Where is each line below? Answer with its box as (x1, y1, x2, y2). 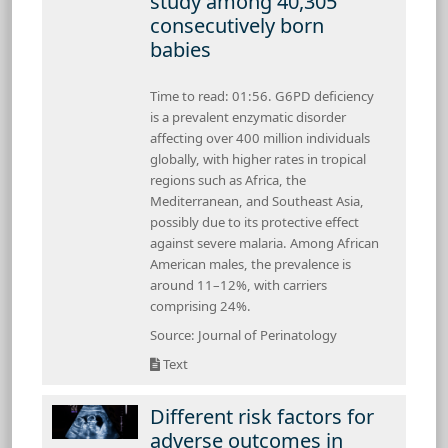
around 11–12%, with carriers (150, 275, 327, 294)
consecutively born (150, 11, 324, 39)
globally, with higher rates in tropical (150, 149, 366, 168)
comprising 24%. (150, 296, 251, 315)
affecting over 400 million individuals (150, 128, 370, 147)
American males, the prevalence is (150, 254, 351, 273)
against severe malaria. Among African (150, 233, 379, 252)
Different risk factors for (150, 402, 374, 430)
